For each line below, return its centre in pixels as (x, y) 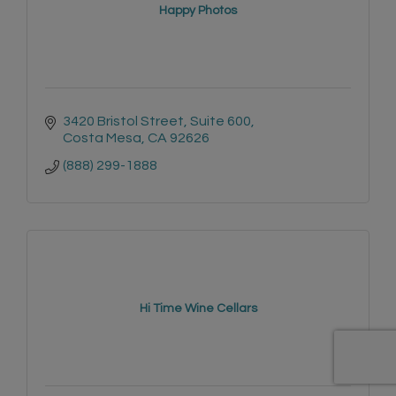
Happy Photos (198, 11)
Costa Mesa (102, 138)
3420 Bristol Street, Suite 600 (157, 122)
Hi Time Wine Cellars (198, 309)
